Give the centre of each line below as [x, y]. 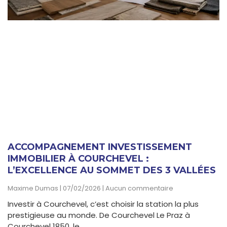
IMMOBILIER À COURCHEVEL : [78, 159]
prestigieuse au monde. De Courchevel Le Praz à [99, 215]
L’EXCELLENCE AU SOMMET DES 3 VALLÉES [112, 171]
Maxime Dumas [34, 188]
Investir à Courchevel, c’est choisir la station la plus [103, 204]
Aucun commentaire [139, 188]
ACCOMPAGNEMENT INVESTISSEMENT [100, 147]
